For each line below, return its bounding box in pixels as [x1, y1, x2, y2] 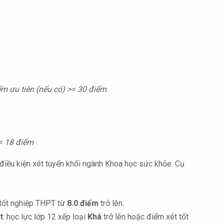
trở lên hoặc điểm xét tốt [101, 212, 188, 221]
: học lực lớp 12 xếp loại [3, 212, 87, 221]
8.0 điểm [67, 198, 98, 208]
